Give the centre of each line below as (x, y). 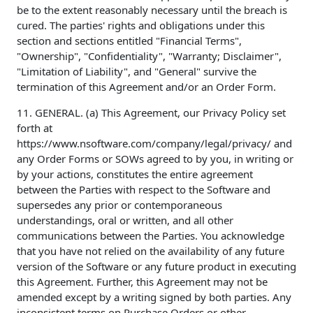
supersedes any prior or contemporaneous (119, 205)
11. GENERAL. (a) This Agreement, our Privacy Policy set (151, 113)
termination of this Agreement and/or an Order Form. (146, 87)
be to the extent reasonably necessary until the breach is (152, 10)
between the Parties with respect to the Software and (144, 190)
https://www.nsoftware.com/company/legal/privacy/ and (154, 144)
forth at (35, 128)
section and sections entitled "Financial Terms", (129, 41)
